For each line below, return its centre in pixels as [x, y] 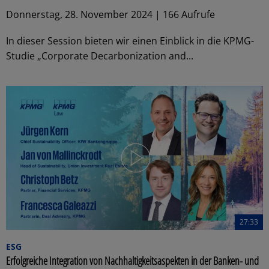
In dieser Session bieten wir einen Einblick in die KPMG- [130, 41]
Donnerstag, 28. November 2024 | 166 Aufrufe [110, 14]
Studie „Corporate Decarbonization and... [100, 56]
